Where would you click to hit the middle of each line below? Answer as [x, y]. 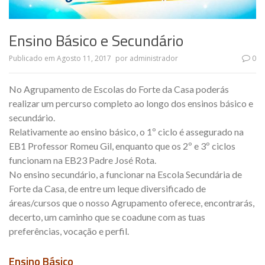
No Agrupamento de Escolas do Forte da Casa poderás [119, 89]
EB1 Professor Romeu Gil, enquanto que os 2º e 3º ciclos [122, 146]
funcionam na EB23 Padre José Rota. [83, 160]
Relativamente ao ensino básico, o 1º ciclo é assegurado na [126, 131]
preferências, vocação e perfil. [69, 231]
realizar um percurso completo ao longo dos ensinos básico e [131, 103]
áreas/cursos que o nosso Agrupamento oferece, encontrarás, [132, 202]
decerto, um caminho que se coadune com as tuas [107, 216]
